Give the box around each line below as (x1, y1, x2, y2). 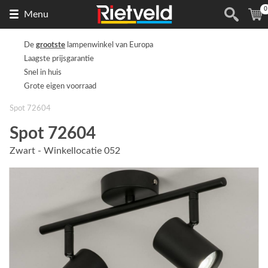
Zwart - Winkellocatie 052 (10, 146, 120, 156)
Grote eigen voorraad (24, 83, 96, 90)
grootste (36, 41, 65, 48)
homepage (172, 35, 215, 45)
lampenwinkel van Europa (65, 41, 153, 48)
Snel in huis (24, 69, 62, 76)
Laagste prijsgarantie (24, 55, 94, 62)
